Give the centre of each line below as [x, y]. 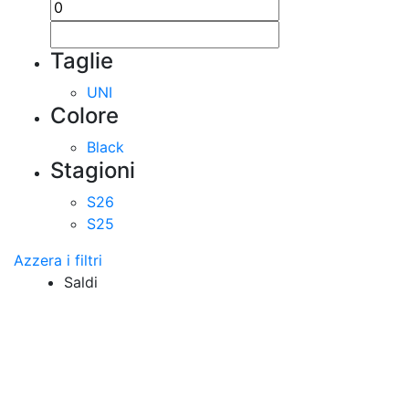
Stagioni [93, 170]
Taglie [82, 61]
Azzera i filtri [58, 260]
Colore [84, 115]
